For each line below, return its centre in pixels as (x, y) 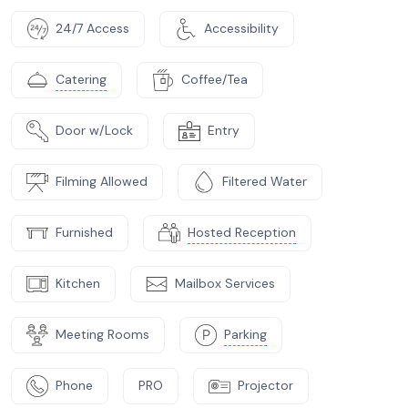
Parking (245, 334)
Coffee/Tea (214, 79)
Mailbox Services (225, 283)
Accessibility (241, 28)
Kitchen (78, 283)
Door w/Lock (94, 130)
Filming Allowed (102, 181)
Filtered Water (265, 181)
